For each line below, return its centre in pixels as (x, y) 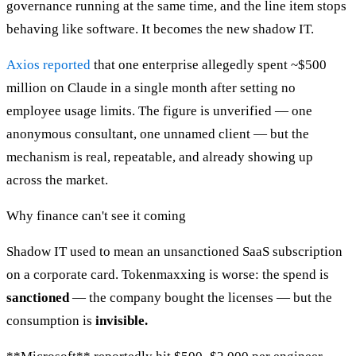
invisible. (122, 321)
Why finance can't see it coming (96, 216)
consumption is (51, 321)
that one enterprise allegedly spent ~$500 (209, 65)
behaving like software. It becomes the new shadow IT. (160, 29)
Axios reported (48, 65)
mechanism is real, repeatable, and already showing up (160, 157)
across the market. (57, 180)
